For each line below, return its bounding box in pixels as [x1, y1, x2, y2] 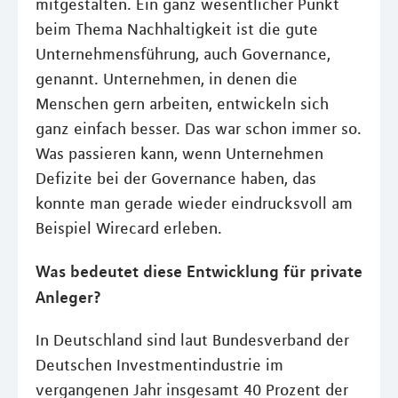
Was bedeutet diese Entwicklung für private [36, 260, 362, 281]
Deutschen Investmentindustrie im [36, 354, 283, 375]
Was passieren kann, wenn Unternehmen [36, 143, 323, 163]
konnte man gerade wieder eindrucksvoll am [36, 193, 353, 213]
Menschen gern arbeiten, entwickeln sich [36, 93, 329, 114]
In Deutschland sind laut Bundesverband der [36, 330, 349, 350]
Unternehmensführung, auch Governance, [36, 44, 330, 64]
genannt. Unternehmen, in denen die [36, 68, 298, 89]
